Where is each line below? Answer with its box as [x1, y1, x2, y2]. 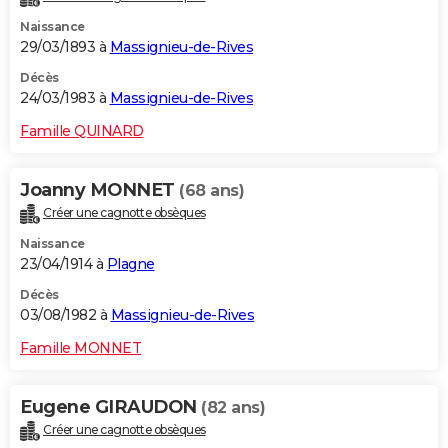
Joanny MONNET [20, 178, 179, 201]
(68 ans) [179, 180, 244, 200]
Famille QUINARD [20, 121, 144, 140]
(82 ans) [201, 397, 265, 417]
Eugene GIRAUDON [20, 395, 201, 418]
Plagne [106, 254, 155, 273]
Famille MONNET [20, 338, 141, 357]
